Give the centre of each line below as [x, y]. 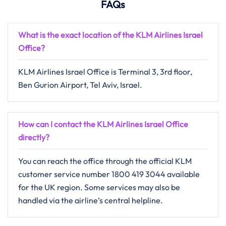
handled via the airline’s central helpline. [91, 200]
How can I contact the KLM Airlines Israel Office [103, 124]
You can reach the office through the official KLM [105, 161]
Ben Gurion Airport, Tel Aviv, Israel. [80, 85]
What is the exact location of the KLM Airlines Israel [110, 35]
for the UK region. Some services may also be [99, 187]
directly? [34, 137]
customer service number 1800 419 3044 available [109, 174]
